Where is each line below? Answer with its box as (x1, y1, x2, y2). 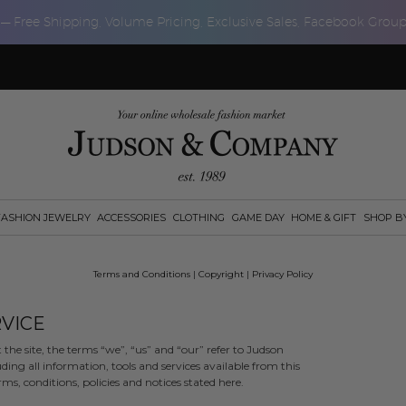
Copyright (198, 268, 244, 281)
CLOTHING (172, 211, 225, 225)
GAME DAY (231, 211, 285, 225)
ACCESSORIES (97, 211, 167, 225)
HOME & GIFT (291, 211, 357, 225)
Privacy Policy (252, 268, 313, 281)
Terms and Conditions (93, 268, 190, 281)
